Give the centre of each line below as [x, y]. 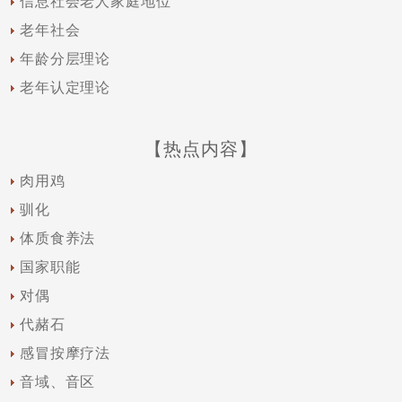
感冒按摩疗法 [65, 353]
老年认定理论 [65, 87]
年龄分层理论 [65, 59]
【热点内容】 [201, 149]
